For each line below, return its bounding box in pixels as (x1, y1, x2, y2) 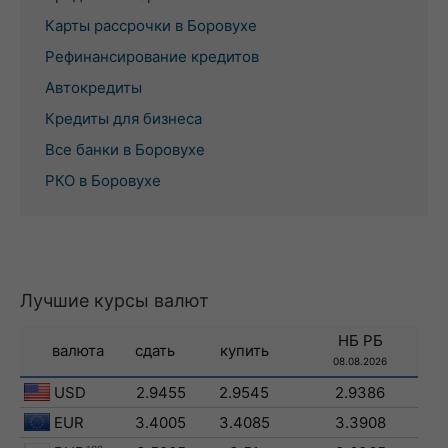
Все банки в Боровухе (45, 140, 205, 159)
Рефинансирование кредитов (45, 47, 259, 66)
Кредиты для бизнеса (45, 109, 202, 128)
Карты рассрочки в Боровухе (45, 16, 257, 35)
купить (219, 341, 269, 360)
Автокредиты (45, 78, 142, 97)
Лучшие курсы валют (20, 290, 209, 311)
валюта (51, 341, 104, 360)
